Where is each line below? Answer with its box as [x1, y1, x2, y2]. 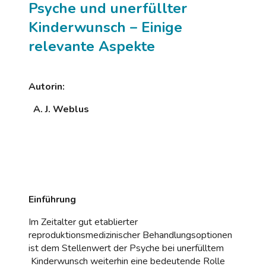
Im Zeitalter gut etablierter [28, 215, 138, 229]
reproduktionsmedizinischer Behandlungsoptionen [28, 228, 232, 242]
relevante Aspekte [28, 36, 155, 56]
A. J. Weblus [28, 102, 96, 116]
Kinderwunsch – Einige [28, 17, 182, 37]
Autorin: [28, 80, 65, 93]
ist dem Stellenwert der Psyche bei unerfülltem [28, 241, 224, 255]
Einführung [28, 192, 76, 206]
